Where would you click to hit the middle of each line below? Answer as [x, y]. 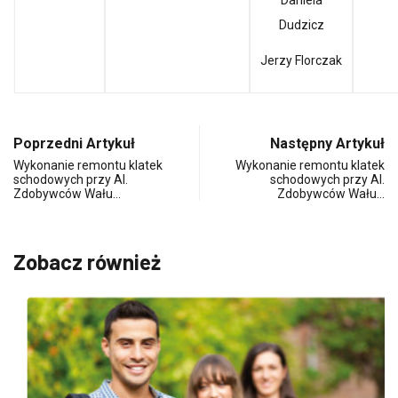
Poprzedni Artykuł [74, 144]
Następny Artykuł [327, 144]
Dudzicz [301, 25]
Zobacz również [87, 262]
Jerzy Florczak [301, 61]
